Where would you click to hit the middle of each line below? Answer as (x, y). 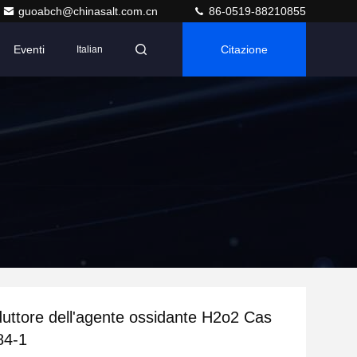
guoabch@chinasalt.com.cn (90, 11)
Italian (90, 49)
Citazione (244, 49)
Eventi (29, 49)
